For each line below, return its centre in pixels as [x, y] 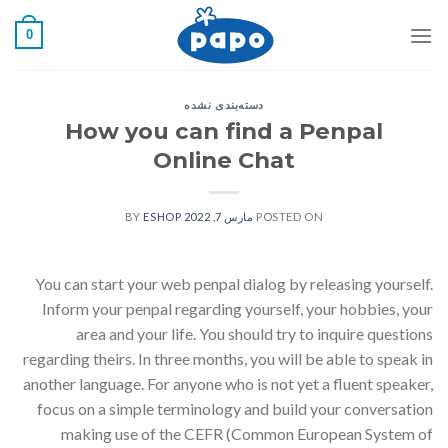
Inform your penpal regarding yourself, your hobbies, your [237, 308]
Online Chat [224, 159]
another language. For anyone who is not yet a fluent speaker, [228, 383]
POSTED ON [290, 216]
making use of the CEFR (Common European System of [247, 433]
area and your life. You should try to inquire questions [254, 333]
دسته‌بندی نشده [224, 105]
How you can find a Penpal [224, 130]
